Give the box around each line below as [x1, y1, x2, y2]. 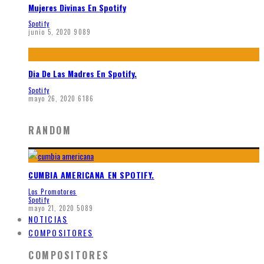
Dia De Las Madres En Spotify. [28, 67, 137, 80]
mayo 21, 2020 [28, 203, 75, 213]
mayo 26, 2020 [28, 93, 76, 103]
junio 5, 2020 [28, 27, 72, 37]
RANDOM [28, 123, 72, 137]
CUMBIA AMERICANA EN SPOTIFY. [28, 169, 154, 181]
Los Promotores [28, 187, 77, 197]
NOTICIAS [28, 213, 68, 226]
